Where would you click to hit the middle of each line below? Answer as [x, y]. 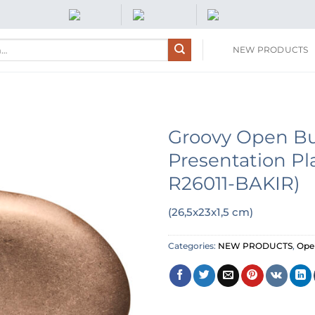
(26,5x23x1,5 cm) [211, 212]
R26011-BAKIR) [234, 184]
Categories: [193, 246]
